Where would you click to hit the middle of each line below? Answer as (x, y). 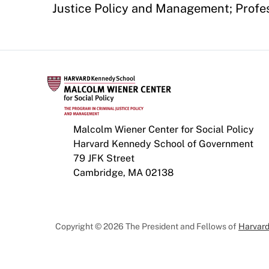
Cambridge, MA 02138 (123, 173)
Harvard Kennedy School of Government (163, 144)
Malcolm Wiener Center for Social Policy (164, 130)
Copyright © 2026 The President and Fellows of (147, 227)
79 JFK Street (104, 159)
